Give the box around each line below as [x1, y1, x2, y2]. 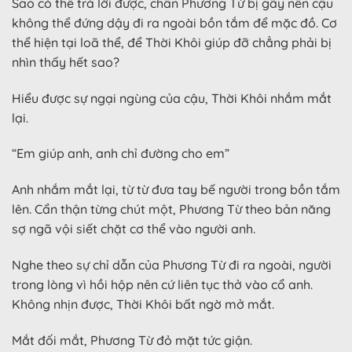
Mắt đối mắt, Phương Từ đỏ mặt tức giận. [12, 332, 252, 348]
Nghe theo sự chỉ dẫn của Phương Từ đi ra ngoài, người [12, 256, 332, 273]
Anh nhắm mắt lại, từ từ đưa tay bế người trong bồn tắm [12, 181, 340, 198]
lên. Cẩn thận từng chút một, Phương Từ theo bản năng [12, 201, 331, 218]
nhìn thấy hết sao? [12, 53, 119, 70]
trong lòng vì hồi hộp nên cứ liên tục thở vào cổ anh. [12, 276, 313, 292]
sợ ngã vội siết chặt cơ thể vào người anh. [12, 221, 255, 237]
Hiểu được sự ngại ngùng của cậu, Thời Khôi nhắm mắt [12, 90, 332, 106]
